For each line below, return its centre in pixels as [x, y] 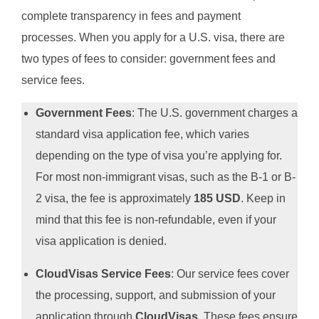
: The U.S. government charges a [215, 113]
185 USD [217, 199]
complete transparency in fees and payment [131, 16]
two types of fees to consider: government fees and [148, 59]
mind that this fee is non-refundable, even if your [156, 220]
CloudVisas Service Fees [103, 274]
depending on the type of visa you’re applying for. [159, 156]
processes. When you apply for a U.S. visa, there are [153, 38]
